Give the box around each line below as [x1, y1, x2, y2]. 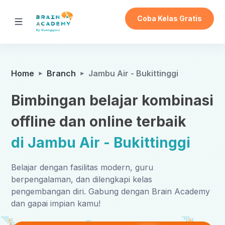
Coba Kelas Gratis [137, 14, 202, 23]
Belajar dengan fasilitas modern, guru [11, 162, 154, 173]
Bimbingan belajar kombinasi [11, 92, 214, 109]
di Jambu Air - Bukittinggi [11, 134, 191, 152]
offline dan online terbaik [11, 113, 187, 131]
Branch [47, 68, 76, 78]
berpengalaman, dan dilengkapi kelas [11, 174, 153, 185]
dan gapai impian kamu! [11, 198, 101, 209]
